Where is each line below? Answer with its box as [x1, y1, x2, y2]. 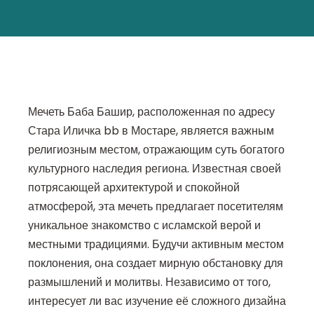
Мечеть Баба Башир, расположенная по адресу [28, 104, 275, 121]
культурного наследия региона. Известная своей [28, 161, 281, 177]
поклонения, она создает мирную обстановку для [28, 255, 283, 272]
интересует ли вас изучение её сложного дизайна [28, 293, 286, 310]
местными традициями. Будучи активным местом [28, 236, 284, 253]
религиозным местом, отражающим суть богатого [28, 142, 285, 158]
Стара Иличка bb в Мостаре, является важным [28, 123, 274, 139]
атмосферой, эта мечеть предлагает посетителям [28, 198, 283, 215]
